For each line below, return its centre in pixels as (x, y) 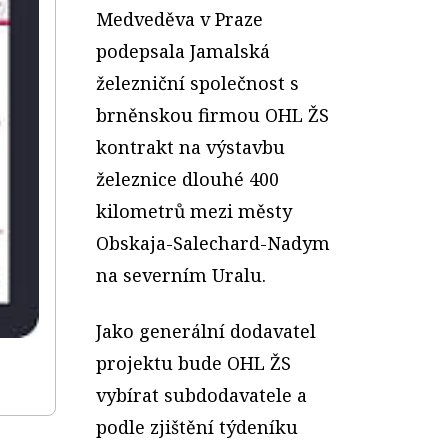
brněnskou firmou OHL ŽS (212, 115)
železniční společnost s (197, 83)
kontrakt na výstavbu (190, 147)
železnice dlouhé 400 (187, 179)
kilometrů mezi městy (194, 211)
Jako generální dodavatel (206, 331)
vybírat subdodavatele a (201, 395)
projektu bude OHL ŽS (193, 363)
